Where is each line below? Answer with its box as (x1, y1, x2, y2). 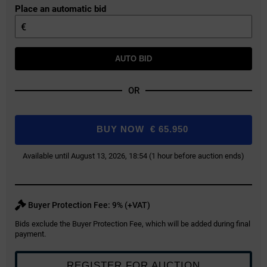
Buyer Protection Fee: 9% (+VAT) (26, 200, 150, 210)
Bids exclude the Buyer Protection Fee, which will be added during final (15, 219, 250, 229)
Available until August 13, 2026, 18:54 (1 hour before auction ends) (23, 151, 244, 161)
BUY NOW (97, 124, 144, 135)
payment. (15, 229, 46, 239)
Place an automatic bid (15, 4, 106, 15)
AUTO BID (115, 54, 152, 64)
